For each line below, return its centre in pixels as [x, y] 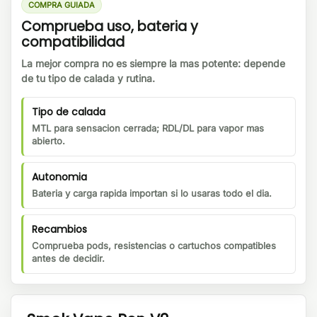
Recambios [59, 230]
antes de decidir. [68, 259]
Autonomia [59, 177]
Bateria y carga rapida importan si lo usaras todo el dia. [152, 194]
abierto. [48, 141]
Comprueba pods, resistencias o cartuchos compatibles [154, 246]
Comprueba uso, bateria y [110, 27]
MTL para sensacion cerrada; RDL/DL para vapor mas [148, 128]
